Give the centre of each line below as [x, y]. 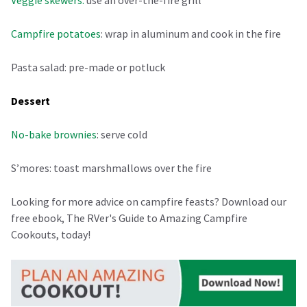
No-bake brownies [54, 134]
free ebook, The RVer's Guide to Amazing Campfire [129, 218]
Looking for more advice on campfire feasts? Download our [149, 201]
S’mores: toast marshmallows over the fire [113, 168]
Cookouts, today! [53, 234]
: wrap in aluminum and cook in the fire [191, 33]
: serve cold [122, 134]
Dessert [30, 100]
